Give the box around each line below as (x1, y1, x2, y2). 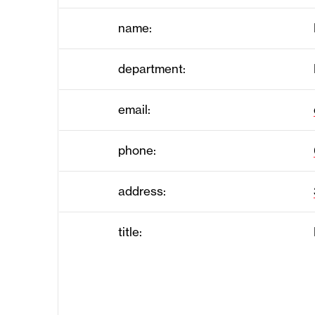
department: (118, 61, 186, 76)
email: (118, 102, 150, 117)
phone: (118, 143, 156, 157)
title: (118, 224, 142, 239)
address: (118, 184, 166, 198)
